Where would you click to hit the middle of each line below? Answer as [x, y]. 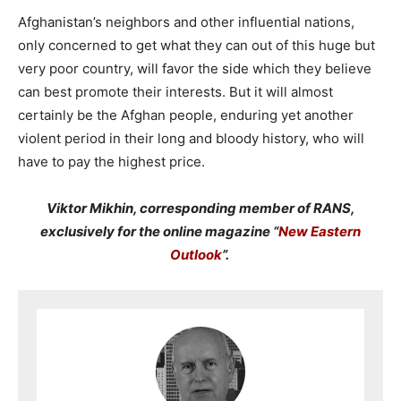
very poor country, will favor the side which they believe [195, 68]
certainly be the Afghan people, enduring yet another [186, 115]
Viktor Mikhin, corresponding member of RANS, [200, 208]
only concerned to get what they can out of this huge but [196, 45]
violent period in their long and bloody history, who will [191, 138]
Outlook [196, 254]
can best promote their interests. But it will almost [175, 91]
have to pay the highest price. [111, 161]
